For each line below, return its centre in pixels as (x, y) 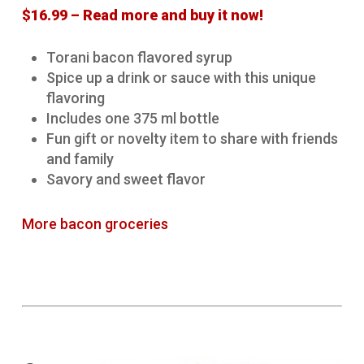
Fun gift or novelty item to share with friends (192, 139)
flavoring (75, 98)
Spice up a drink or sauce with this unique (181, 78)
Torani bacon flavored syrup (139, 58)
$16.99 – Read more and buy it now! (142, 15)
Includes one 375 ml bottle (132, 119)
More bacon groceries (95, 224)
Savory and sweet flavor (126, 180)
